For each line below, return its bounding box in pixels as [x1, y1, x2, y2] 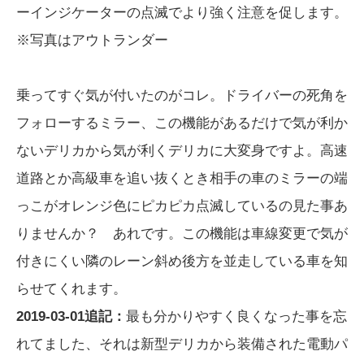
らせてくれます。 [16, 281, 127, 297]
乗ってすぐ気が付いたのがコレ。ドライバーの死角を [16, 88, 348, 104]
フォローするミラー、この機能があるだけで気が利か [16, 115, 348, 132]
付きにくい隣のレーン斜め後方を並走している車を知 [16, 253, 348, 270]
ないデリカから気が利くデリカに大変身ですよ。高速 [16, 143, 348, 159]
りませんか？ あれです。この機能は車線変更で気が [16, 226, 348, 242]
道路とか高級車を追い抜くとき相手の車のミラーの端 [16, 171, 348, 187]
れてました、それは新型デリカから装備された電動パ [16, 336, 348, 353]
